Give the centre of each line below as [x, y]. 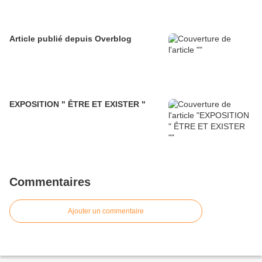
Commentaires [50, 182]
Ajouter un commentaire [106, 211]
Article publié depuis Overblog [113, 38]
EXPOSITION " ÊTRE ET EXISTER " [104, 104]
